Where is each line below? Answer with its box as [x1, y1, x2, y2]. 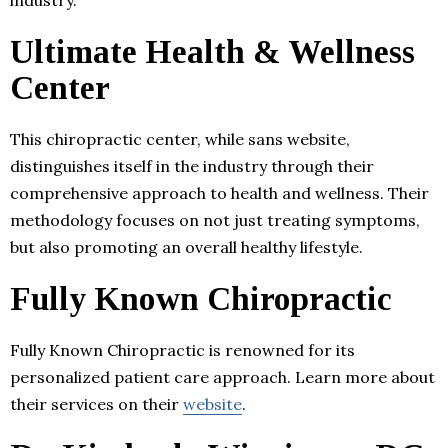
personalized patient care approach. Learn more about [10, 366, 435, 387]
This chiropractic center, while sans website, [10, 128, 350, 149]
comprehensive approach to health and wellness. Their [10, 182, 429, 203]
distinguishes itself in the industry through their [10, 155, 374, 176]
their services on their [10, 393, 183, 414]
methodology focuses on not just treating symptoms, [10, 209, 420, 230]
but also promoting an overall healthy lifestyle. [10, 236, 363, 257]
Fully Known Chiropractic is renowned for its [10, 339, 355, 360]
